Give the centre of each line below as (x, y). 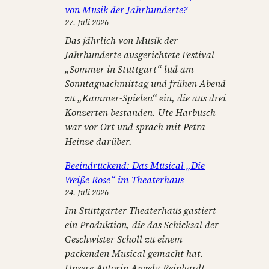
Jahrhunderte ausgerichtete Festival (140, 55)
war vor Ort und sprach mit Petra (135, 127)
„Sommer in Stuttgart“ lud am (129, 69)
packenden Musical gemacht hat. (134, 254)
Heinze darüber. (98, 141)
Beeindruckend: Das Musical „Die (135, 165)
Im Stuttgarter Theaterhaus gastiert (141, 210)
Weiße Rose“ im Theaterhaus (124, 180)
